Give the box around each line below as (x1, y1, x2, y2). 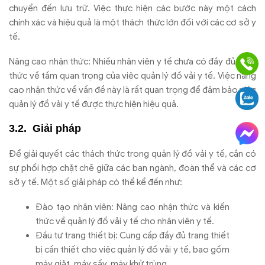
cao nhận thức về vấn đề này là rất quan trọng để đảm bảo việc (9, 84, 256, 95)
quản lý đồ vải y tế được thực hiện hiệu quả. (9, 98, 179, 109)
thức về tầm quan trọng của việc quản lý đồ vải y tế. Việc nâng (9, 70, 256, 81)
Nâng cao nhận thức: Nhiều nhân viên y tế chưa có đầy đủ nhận (9, 56, 256, 67)
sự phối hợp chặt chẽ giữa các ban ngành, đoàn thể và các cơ (9, 162, 256, 173)
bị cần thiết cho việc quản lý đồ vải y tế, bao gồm (35, 244, 230, 255)
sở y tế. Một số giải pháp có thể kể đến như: (9, 176, 182, 188)
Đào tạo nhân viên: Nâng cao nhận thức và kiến (35, 201, 230, 212)
